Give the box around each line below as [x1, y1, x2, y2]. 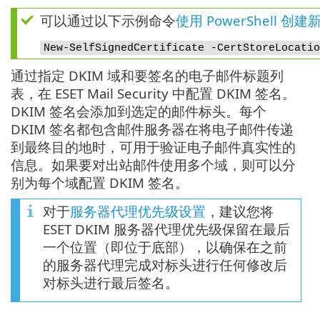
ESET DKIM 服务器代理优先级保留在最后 [43, 220, 290, 239]
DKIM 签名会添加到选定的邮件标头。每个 [11, 102, 266, 121]
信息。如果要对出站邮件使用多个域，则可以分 [11, 156, 296, 174]
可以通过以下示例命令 [40, 11, 176, 30]
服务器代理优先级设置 [70, 202, 206, 221]
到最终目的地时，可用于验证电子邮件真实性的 [11, 138, 296, 156]
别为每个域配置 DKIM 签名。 [11, 174, 189, 192]
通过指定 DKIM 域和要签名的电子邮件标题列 [11, 66, 284, 85]
